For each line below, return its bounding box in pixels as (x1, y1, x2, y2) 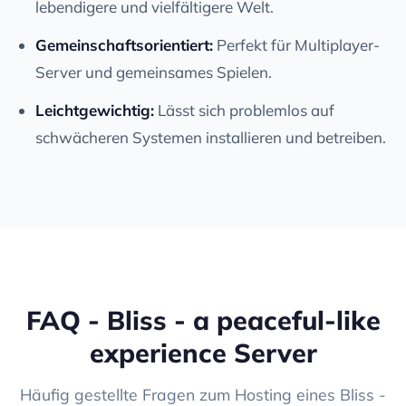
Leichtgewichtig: (35, 100, 154, 120)
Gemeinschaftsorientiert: (35, 34, 213, 54)
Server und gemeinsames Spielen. (35, 62, 272, 82)
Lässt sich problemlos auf (154, 100, 334, 120)
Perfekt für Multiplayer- (213, 34, 380, 54)
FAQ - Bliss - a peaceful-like (25, 303, 381, 336)
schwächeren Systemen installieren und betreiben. (35, 127, 386, 147)
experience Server (89, 335, 317, 369)
